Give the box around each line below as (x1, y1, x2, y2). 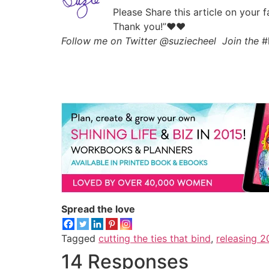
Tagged (61, 232, 98, 244)
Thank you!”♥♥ (113, 20, 186, 33)
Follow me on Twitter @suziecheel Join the (61, 35, 262, 47)
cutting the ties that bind (98, 232, 211, 244)
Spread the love (61, 202, 135, 215)
